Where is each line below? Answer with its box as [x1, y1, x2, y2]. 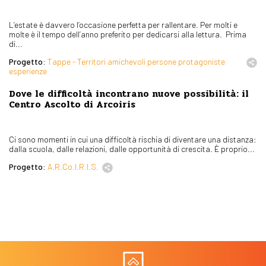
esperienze [9, 65, 47, 76]
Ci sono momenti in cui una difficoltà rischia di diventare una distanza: [9, 134, 256, 144]
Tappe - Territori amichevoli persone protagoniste [47, 56, 225, 66]
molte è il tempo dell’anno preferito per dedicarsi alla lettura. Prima [9, 28, 246, 39]
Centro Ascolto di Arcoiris [9, 97, 135, 112]
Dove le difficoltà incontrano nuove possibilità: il [9, 86, 249, 101]
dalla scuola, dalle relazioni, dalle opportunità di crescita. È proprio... [9, 143, 255, 154]
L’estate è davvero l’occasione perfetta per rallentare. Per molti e [9, 19, 237, 30]
